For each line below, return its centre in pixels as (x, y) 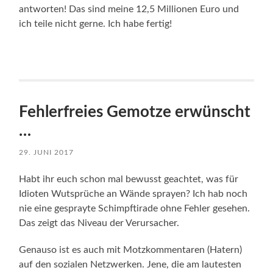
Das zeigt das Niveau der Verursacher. (99, 223)
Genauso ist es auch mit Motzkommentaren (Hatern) (131, 250)
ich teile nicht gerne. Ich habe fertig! (96, 23)
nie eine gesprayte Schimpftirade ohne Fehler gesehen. (135, 208)
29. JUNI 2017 (47, 152)
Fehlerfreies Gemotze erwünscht (135, 112)
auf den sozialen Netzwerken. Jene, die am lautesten (130, 264)
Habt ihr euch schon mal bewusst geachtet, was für (129, 179)
